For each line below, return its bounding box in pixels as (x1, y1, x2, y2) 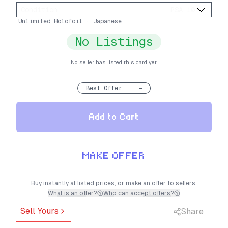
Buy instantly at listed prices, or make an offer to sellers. (31, 180, 197, 187)
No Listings (75, 34, 153, 50)
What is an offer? (48, 190, 97, 197)
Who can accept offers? (103, 190, 174, 197)
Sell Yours (20, 206, 59, 216)
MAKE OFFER (82, 150, 146, 162)
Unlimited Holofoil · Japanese (18, 17, 122, 26)
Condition (21, 5, 58, 15)
